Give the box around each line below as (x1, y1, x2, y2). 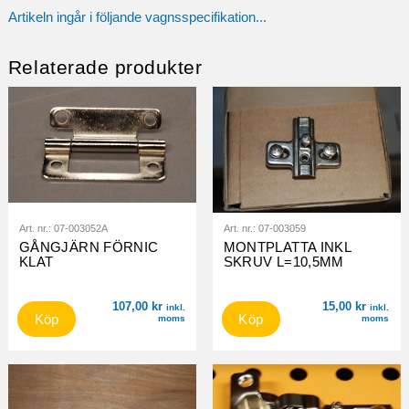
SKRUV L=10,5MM (223, 253, 344, 269)
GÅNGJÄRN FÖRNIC (18, 238, 159, 255)
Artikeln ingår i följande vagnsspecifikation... (7, 8, 267, 25)
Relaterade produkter (7, 56, 203, 78)
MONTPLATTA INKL (223, 238, 352, 255)
